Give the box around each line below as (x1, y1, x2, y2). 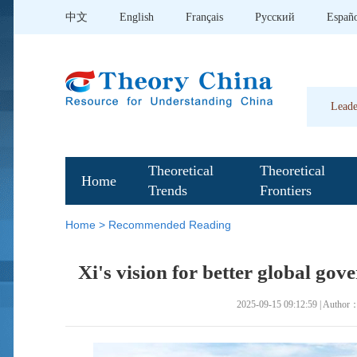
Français (186, 11, 223, 23)
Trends (148, 182, 187, 198)
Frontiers (260, 182, 312, 198)
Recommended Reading (108, 218, 231, 231)
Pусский (255, 11, 295, 23)
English (120, 11, 154, 23)
